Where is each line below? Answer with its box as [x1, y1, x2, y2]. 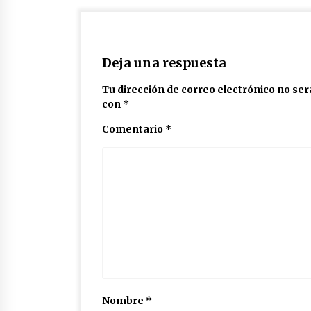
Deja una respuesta [102, 55, 226, 72]
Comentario [102, 123, 165, 136]
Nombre [102, 294, 146, 308]
